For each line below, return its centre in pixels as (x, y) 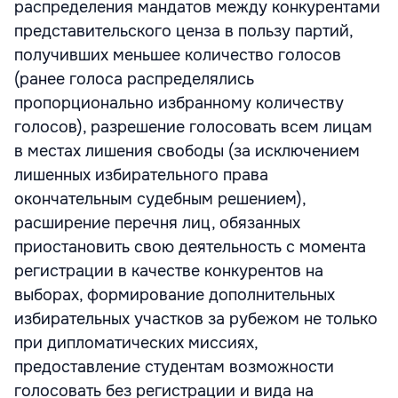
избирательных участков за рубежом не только (196, 319)
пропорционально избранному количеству (179, 103)
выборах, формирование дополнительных (175, 295)
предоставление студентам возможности (174, 367)
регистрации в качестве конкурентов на (169, 271)
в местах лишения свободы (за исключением (187, 151)
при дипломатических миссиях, (136, 343)
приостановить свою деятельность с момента (190, 247)
